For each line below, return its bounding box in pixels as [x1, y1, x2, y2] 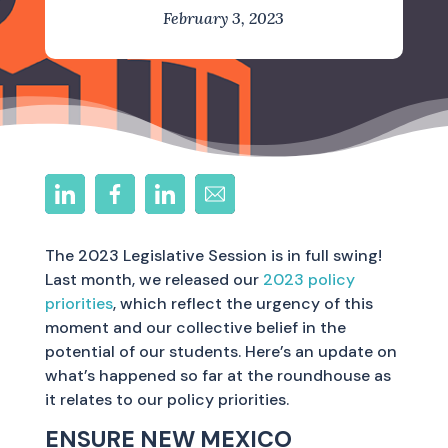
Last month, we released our [44, 269, 263, 290]
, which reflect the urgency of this [112, 293, 373, 314]
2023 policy [262, 269, 355, 290]
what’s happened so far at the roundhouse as [44, 365, 391, 386]
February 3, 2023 [163, 8, 285, 28]
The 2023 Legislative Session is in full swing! [44, 245, 382, 266]
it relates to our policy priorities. [44, 389, 289, 410]
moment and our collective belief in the [44, 317, 346, 338]
